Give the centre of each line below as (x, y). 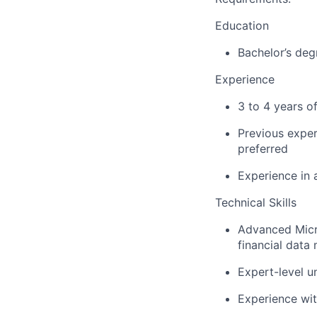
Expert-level (271, 272)
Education (242, 25)
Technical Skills (256, 202)
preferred (263, 149)
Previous (261, 133)
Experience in (276, 175)
